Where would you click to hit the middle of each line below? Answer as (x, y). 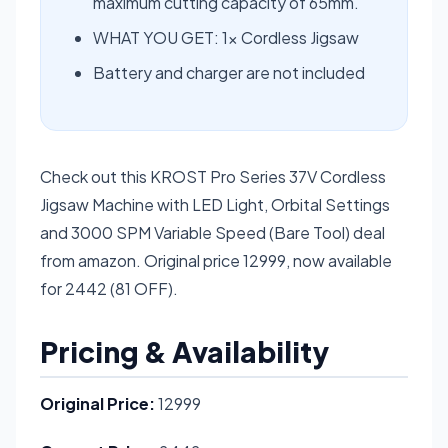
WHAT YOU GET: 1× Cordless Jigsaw (226, 37)
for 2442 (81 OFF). (109, 288)
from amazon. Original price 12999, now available (216, 260)
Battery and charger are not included (229, 72)
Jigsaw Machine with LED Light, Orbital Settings (215, 204)
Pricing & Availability (184, 351)
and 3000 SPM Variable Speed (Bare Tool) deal (212, 232)
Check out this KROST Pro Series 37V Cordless (213, 176)
